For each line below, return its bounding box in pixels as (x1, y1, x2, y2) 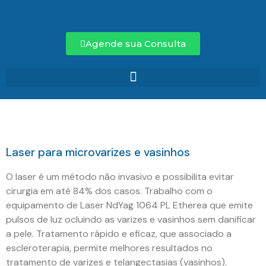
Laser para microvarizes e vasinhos (6, 145, 190, 160)
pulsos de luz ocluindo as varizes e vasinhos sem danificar (6, 213, 256, 226)
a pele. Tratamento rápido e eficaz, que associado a (6, 227, 232, 240)
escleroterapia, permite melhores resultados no (6, 242, 213, 254)
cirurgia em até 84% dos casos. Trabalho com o (6, 185, 213, 197)
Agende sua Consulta (85, 38, 186, 49)
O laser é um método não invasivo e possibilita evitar (6, 170, 234, 183)
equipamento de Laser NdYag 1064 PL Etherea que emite (6, 199, 253, 211)
